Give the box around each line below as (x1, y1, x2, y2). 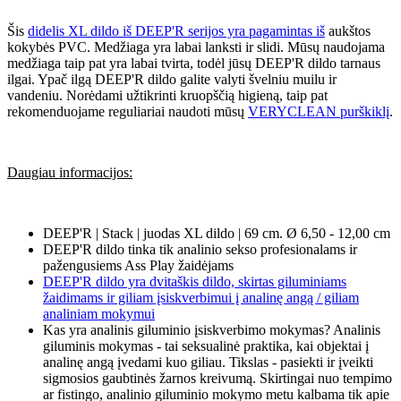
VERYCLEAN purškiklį (248, 104, 389, 120)
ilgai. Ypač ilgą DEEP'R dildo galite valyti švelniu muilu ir (7, 72, 337, 88)
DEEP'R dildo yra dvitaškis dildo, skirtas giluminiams (43, 274, 346, 290)
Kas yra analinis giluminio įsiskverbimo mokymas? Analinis (43, 322, 380, 338)
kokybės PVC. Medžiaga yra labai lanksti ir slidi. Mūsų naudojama (7, 39, 385, 55)
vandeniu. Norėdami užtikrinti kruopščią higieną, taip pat (7, 88, 328, 104)
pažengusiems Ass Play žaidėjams (43, 258, 234, 274)
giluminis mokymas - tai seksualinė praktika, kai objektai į (43, 338, 369, 354)
